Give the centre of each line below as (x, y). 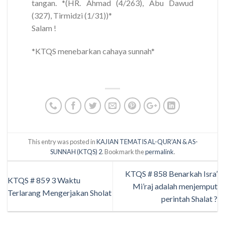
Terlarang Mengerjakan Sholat (60, 192)
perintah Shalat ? (189, 199)
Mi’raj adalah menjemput (175, 186)
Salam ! (44, 28)
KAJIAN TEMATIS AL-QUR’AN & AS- (147, 141)
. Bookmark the (123, 151)
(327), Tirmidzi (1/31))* (72, 16)
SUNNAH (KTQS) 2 (76, 151)
